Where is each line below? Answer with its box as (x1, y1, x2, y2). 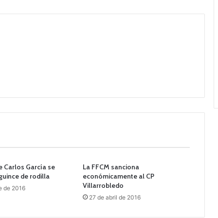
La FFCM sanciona (82, 163, 139, 172)
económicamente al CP (82, 172, 154, 181)
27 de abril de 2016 (89, 194, 141, 201)
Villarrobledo (82, 181, 124, 190)
